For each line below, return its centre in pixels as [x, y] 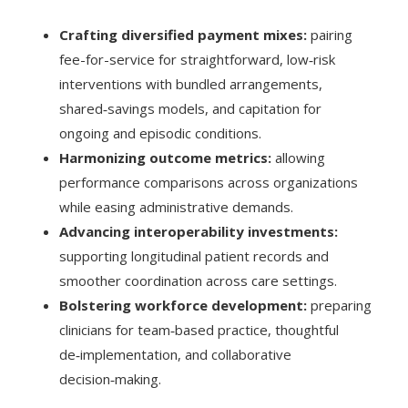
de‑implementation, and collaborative [175, 354]
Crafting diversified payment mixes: [183, 34]
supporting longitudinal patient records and [194, 255]
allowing [298, 157]
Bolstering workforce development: [183, 305]
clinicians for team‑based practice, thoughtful [199, 329]
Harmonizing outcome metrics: [165, 157]
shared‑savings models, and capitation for [190, 108]
